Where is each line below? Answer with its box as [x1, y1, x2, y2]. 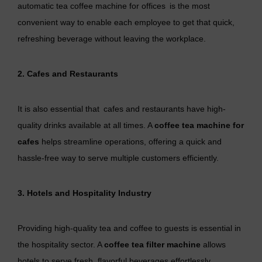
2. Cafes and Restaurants [18, 69, 118, 79]
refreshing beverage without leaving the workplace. [18, 34, 206, 44]
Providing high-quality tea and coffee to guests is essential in [18, 223, 241, 233]
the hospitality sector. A [18, 240, 104, 250]
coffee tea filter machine [104, 240, 201, 250]
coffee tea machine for [154, 120, 244, 130]
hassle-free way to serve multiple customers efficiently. [18, 153, 219, 163]
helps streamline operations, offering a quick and [39, 137, 222, 147]
